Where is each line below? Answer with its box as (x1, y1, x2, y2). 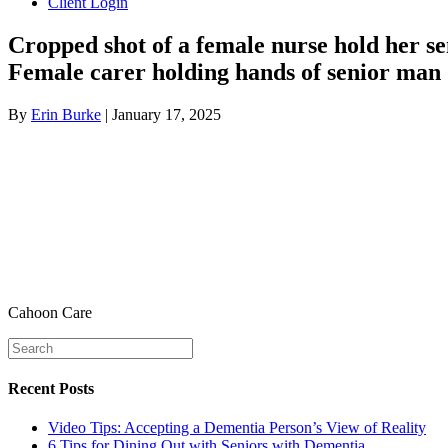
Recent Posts (8, 380, 94, 398)
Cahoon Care (8, 303, 92, 321)
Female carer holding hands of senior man (8, 58, 441, 85)
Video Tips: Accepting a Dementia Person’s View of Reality (48, 419, 426, 437)
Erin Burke (31, 105, 101, 123)
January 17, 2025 (112, 105, 221, 123)
